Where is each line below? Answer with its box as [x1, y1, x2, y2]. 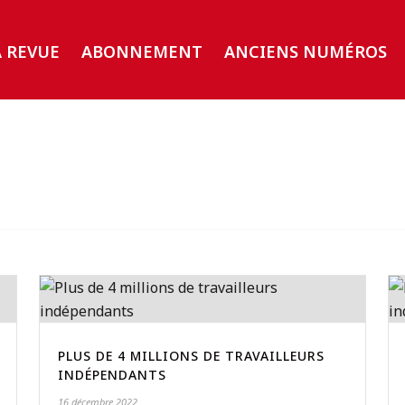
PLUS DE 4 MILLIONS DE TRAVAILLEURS [57, 347, 325, 364]
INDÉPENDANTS [57, 366, 166, 383]
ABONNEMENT [81, 40, 203, 62]
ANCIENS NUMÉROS [224, 40, 388, 62]
